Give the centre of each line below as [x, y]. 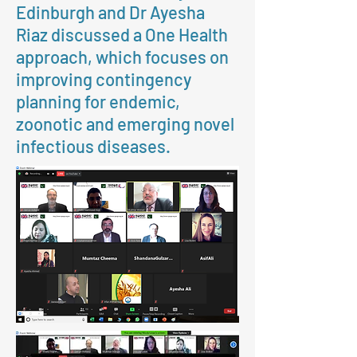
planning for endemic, [98, 101]
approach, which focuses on [122, 57]
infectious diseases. [93, 146]
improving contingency [104, 79]
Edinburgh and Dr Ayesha [110, 12]
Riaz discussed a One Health [122, 34]
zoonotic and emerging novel [125, 124]
